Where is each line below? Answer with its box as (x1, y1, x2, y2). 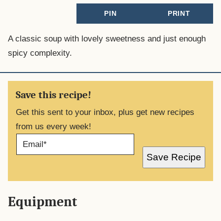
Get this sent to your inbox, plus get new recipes (16, 107, 194, 117)
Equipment (8, 193, 77, 210)
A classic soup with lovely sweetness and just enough (8, 34, 206, 43)
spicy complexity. (8, 48, 72, 58)
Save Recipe (147, 152, 201, 163)
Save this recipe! (16, 88, 91, 101)
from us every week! (16, 121, 91, 131)
